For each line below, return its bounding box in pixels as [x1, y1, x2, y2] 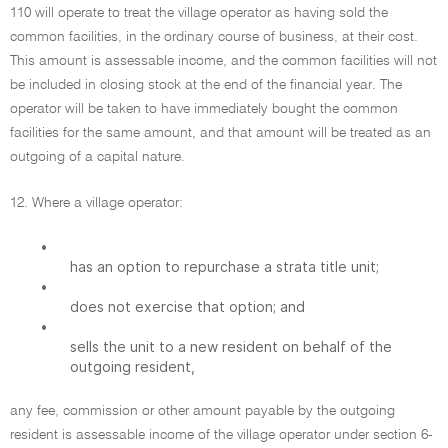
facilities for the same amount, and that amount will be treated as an [10, 126, 431, 140]
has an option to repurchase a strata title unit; [70, 258, 379, 275]
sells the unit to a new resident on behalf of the [70, 338, 392, 355]
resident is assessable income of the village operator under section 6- [10, 428, 433, 442]
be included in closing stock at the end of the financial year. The [10, 78, 402, 92]
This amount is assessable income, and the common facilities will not [10, 54, 437, 68]
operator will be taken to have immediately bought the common [10, 102, 398, 116]
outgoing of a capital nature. [10, 150, 185, 164]
